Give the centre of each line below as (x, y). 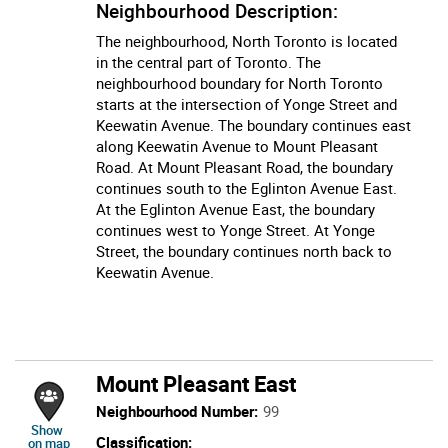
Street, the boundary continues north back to (244, 250)
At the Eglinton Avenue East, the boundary (235, 208)
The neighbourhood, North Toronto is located (246, 40)
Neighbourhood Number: (177, 410)
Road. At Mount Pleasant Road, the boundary (244, 166)
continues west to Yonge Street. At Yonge (235, 229)
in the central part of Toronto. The (208, 61)
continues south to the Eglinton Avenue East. (246, 187)
